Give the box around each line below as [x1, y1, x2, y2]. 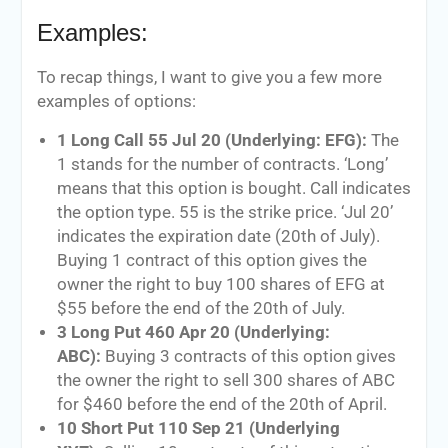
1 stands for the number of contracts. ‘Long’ [56, 154, 388, 174]
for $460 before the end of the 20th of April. [56, 394, 387, 414]
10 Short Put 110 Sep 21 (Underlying [56, 418, 340, 438]
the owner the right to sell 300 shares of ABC [56, 370, 395, 390]
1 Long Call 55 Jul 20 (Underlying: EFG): [56, 130, 371, 150]
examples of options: [36, 91, 196, 111]
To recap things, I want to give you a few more [36, 67, 382, 87]
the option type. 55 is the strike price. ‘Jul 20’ [56, 202, 393, 222]
